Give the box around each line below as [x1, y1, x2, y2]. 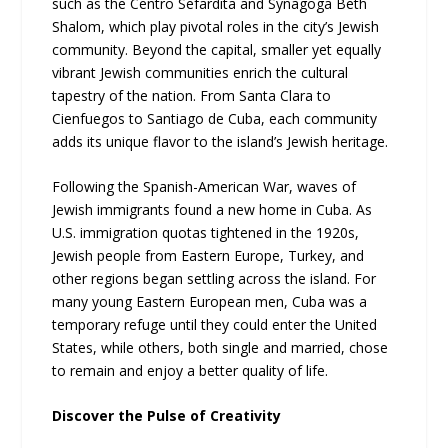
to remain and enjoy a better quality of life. [52, 360, 329, 380]
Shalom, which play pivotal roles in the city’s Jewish [52, 16, 380, 36]
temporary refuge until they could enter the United [52, 314, 378, 334]
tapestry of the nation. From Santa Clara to [52, 85, 332, 105]
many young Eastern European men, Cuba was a [52, 291, 368, 311]
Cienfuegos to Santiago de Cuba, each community [52, 108, 378, 128]
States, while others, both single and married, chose [52, 337, 389, 357]
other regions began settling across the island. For [52, 268, 377, 288]
